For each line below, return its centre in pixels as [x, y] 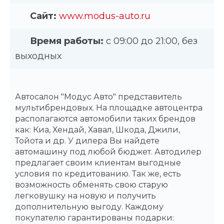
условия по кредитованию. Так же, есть [98, 173]
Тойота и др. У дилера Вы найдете [87, 140]
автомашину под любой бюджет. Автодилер [108, 151]
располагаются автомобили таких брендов [105, 118]
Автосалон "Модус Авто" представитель [98, 96]
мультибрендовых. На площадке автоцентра [109, 107]
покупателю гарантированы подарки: [94, 217]
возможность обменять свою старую [91, 184]
